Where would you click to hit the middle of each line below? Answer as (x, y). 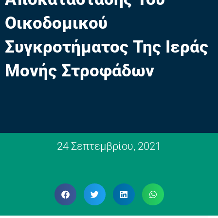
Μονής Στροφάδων (80, 71)
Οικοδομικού (56, 23)
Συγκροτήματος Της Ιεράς (107, 47)
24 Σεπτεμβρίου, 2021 (109, 146)
